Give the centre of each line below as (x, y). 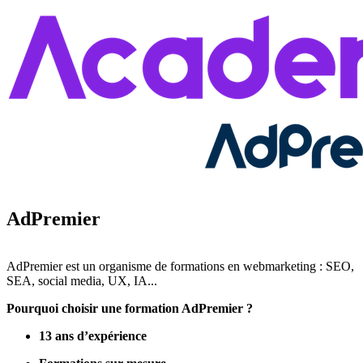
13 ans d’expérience (93, 335)
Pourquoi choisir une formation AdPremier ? (130, 308)
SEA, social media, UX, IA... (82, 280)
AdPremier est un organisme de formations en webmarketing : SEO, (180, 266)
